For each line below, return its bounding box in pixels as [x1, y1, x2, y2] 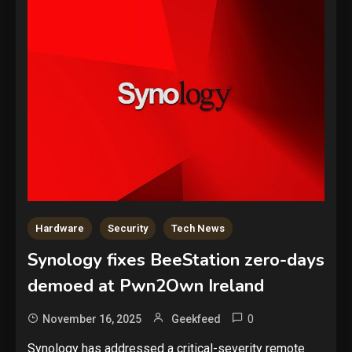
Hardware [35, 222, 84, 234]
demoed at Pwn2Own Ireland [27, 273, 264, 298]
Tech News [171, 222, 225, 234]
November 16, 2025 [42, 312, 141, 325]
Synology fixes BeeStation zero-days [27, 247, 324, 272]
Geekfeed [171, 312, 221, 325]
